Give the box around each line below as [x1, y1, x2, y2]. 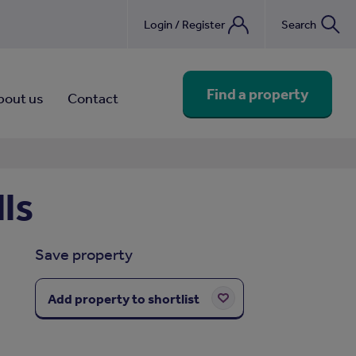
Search [281, 17, 316, 32]
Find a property [207, 83, 308, 103]
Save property [34, 245, 133, 263]
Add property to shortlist [47, 290, 199, 307]
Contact [67, 89, 118, 106]
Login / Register [144, 17, 225, 32]
